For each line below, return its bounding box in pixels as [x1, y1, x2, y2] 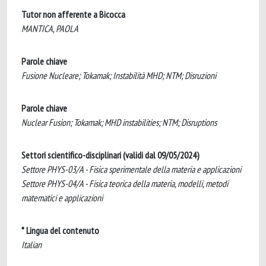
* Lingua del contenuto [21, 224, 99, 236]
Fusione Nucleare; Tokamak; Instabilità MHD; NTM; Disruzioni [21, 69, 216, 81]
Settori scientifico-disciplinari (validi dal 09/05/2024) [21, 149, 199, 161]
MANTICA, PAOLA [21, 23, 78, 34]
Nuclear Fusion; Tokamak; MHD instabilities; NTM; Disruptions [21, 116, 217, 128]
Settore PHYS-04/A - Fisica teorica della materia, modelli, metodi [21, 178, 228, 189]
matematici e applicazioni [21, 192, 103, 204]
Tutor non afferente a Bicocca [21, 8, 125, 20]
